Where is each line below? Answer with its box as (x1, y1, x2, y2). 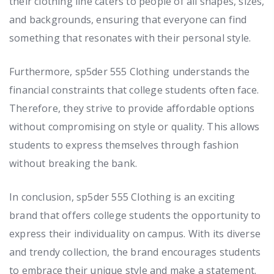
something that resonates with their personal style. (9, 31, 251, 45)
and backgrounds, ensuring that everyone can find (9, 12, 247, 26)
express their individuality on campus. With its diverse (9, 226, 261, 240)
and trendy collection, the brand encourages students (9, 245, 261, 259)
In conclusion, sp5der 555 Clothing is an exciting (9, 190, 235, 204)
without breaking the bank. (9, 156, 138, 170)
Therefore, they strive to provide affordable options (9, 101, 255, 115)
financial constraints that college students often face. (9, 83, 259, 97)
